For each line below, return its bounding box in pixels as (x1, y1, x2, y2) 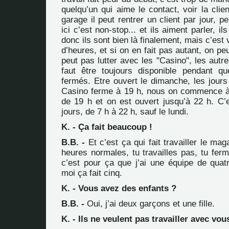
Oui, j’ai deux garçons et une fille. (84, 199, 215, 209)
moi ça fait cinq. (61, 168, 122, 178)
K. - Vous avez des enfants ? (61, 184, 176, 193)
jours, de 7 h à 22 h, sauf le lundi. (61, 107, 189, 117)
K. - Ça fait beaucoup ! (61, 122, 152, 132)
